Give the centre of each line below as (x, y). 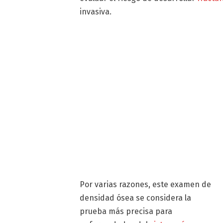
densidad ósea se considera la (136, 198)
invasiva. (96, 12)
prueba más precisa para (126, 212)
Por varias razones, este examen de (146, 185)
